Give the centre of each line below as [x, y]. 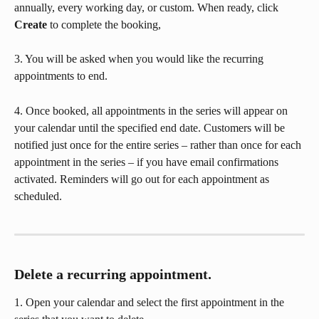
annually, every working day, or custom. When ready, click [148, 8]
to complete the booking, [104, 25]
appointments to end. [62, 76]
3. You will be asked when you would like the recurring [140, 59]
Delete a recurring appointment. [113, 274]
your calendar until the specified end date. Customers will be [151, 127]
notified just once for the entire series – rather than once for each [159, 145]
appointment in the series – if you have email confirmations [148, 162]
